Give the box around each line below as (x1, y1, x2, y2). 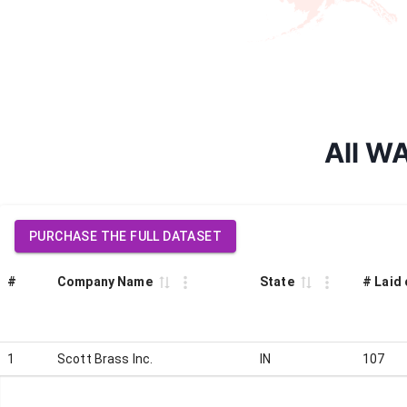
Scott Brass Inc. (57, 352, 154, 366)
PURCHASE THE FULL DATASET (29, 229, 222, 243)
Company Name (57, 274, 153, 289)
